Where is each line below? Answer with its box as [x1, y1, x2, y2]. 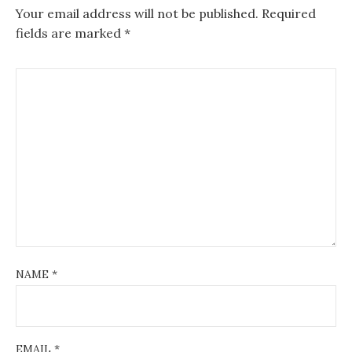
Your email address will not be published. [16, 5, 258, 21]
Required [258, 5, 316, 21]
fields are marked [16, 24, 124, 41]
